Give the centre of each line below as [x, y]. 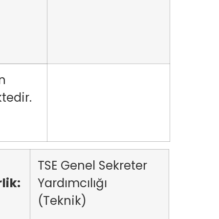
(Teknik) [64, 201]
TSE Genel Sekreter [92, 165]
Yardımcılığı [72, 183]
